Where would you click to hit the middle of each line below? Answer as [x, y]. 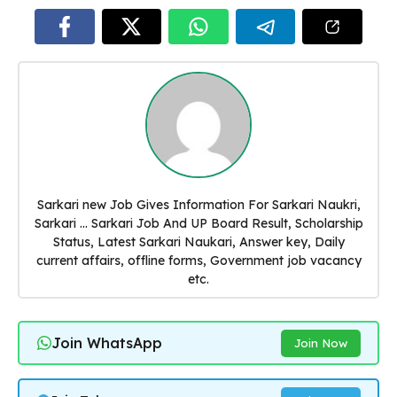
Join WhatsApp [106, 343]
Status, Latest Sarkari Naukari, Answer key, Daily [198, 241]
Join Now [320, 343]
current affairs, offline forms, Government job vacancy [198, 260]
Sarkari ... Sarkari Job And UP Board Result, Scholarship [198, 223]
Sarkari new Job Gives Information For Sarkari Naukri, [198, 204]
